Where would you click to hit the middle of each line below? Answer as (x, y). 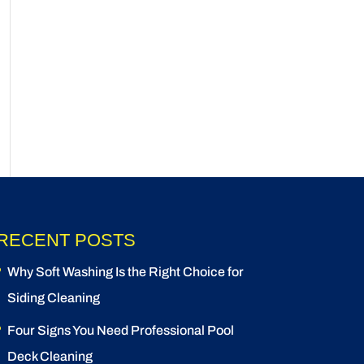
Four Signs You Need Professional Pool (120, 330)
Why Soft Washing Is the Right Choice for (125, 271)
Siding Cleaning (53, 297)
